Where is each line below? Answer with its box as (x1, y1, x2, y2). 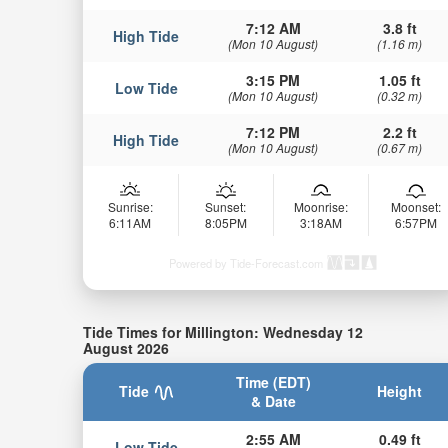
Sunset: (205, 198, 247, 216)
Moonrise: (293, 198, 348, 216)
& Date (250, 390, 296, 411)
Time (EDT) (235, 371, 311, 392)
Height (377, 380, 423, 401)
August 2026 (82, 338, 169, 359)
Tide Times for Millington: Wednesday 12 (82, 322, 363, 343)
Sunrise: (107, 198, 153, 216)
